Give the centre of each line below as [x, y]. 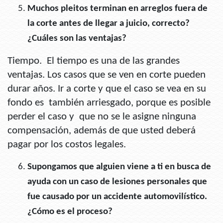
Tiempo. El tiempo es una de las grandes [94, 61]
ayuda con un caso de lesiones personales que [117, 182]
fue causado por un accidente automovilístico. [117, 197]
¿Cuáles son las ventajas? [77, 39]
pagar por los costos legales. [67, 145]
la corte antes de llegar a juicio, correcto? [109, 24]
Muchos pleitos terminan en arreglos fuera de [117, 9]
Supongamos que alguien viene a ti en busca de [119, 167]
